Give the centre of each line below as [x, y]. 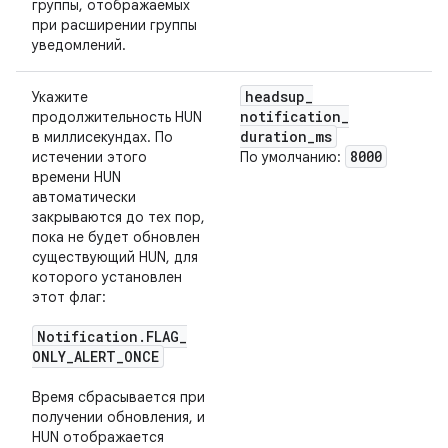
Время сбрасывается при [118, 397]
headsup [275, 96]
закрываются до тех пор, [118, 217]
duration [273, 136]
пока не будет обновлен [116, 237]
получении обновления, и [118, 417]
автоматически [84, 197]
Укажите [60, 97]
